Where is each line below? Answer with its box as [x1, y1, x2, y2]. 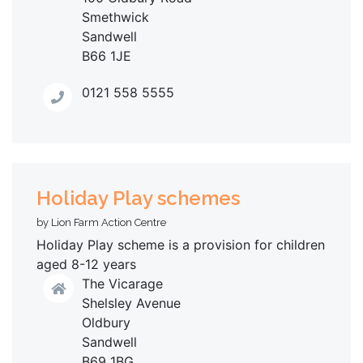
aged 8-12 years [36, 255, 136, 272]
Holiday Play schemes [36, 186, 240, 210]
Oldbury [82, 314, 130, 331]
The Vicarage [82, 275, 163, 292]
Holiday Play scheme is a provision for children [36, 236, 325, 253]
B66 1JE [82, 48, 131, 65]
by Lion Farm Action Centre [36, 216, 166, 228]
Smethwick [82, 9, 149, 26]
